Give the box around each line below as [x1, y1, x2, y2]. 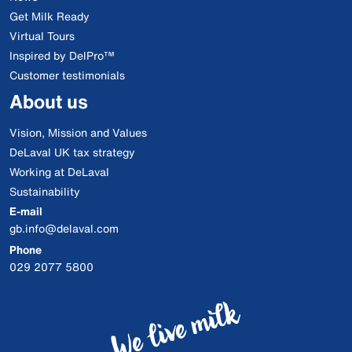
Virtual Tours [9, 27, 75, 45]
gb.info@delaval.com [9, 220, 119, 237]
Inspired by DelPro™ [9, 47, 115, 64]
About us [9, 87, 88, 116]
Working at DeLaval [9, 163, 109, 181]
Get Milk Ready [9, 8, 90, 25]
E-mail [9, 203, 42, 220]
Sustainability [9, 183, 80, 200]
